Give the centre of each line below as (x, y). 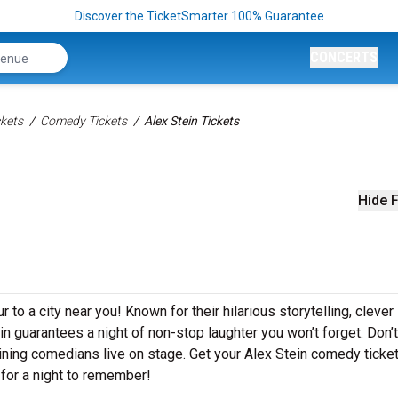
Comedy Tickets (84, 121)
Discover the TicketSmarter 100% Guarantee (199, 16)
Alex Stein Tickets (191, 121)
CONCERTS (344, 57)
